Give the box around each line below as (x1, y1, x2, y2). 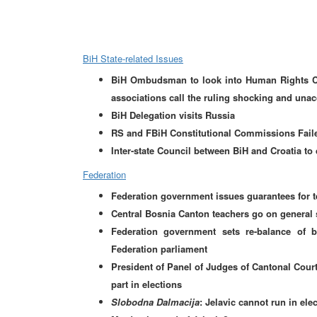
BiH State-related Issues (83, 52, 183, 65)
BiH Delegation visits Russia (111, 108, 235, 122)
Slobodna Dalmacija (111, 295, 200, 309)
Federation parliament (111, 242, 207, 255)
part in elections (111, 277, 182, 291)
